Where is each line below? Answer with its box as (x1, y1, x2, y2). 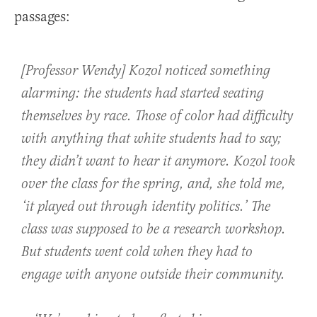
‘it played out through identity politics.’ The (21, 198, 270, 217)
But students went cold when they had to (21, 243, 253, 262)
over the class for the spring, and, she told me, (21, 175, 286, 194)
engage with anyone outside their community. (21, 266, 285, 284)
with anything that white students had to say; (21, 130, 282, 149)
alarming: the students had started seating (21, 85, 264, 103)
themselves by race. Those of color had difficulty (21, 108, 293, 126)
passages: (14, 8, 70, 26)
